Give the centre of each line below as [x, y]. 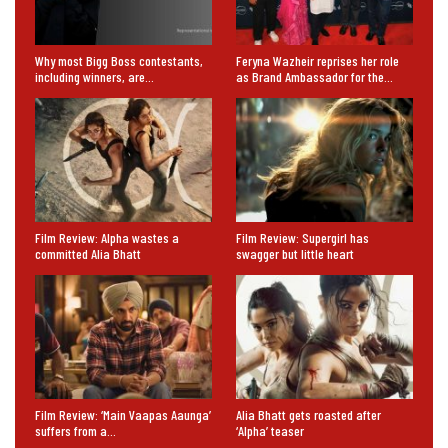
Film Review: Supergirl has [302, 237]
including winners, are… [94, 76]
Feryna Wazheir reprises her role [317, 60]
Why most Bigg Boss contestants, [119, 60]
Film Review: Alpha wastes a [107, 237]
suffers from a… [75, 430]
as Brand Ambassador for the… [314, 76]
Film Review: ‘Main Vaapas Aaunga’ [123, 414]
